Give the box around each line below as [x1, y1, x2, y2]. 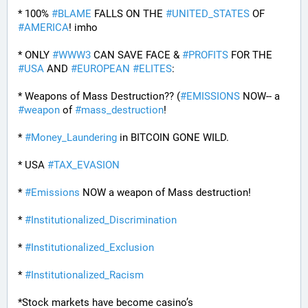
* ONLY [18, 49, 52, 61]
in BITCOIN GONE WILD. [117, 131, 229, 144]
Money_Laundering [31, 131, 117, 144]
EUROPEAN [77, 63, 130, 75]
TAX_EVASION [54, 159, 120, 171]
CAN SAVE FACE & [91, 49, 182, 61]
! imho [69, 21, 98, 34]
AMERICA [24, 21, 69, 34]
